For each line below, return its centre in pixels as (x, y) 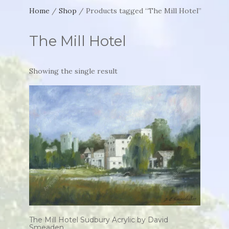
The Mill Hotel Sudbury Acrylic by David (99, 220)
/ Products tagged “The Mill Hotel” (139, 11)
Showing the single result (74, 71)
